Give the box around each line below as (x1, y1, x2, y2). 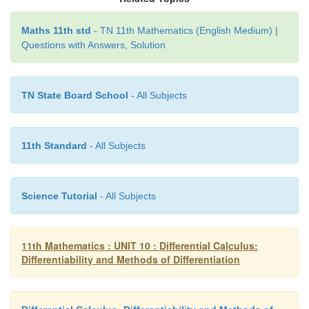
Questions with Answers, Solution (21, 39, 166, 51)
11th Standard (21, 140, 87, 152)
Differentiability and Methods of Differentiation (21, 252, 240, 267)
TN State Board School (21, 90, 128, 101)
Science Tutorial (21, 190, 97, 202)
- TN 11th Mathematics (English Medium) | (91, 25, 278, 37)
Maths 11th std (21, 25, 91, 37)
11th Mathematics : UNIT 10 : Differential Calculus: (21, 239, 258, 253)
